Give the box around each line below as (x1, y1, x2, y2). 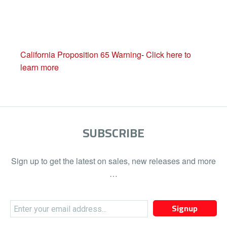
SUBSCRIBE (83, 122, 144, 144)
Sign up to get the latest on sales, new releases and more (11, 155, 216, 167)
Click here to (146, 49, 191, 60)
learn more (20, 61, 59, 73)
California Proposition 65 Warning (20, 49, 141, 60)
